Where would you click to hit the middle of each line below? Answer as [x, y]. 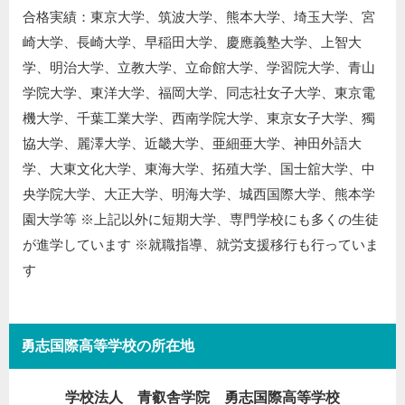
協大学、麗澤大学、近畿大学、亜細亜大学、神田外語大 [192, 143]
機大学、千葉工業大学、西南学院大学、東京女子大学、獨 [199, 118]
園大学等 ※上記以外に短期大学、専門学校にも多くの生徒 [201, 219]
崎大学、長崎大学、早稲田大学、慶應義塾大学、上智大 [192, 42]
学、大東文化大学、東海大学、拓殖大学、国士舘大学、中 [199, 168]
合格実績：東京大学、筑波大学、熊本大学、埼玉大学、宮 [199, 16]
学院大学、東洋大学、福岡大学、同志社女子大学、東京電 [199, 92]
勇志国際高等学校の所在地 [108, 345]
